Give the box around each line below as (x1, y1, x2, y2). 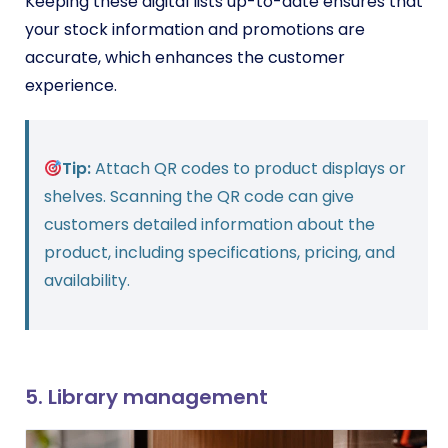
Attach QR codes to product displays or (91, 157, 407, 181)
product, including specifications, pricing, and (44, 241, 395, 265)
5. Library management (25, 383, 268, 412)
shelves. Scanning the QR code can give (44, 185, 354, 209)
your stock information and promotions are (25, 18, 365, 42)
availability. (44, 269, 130, 293)
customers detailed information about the (44, 213, 375, 237)
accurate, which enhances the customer (25, 46, 345, 70)
